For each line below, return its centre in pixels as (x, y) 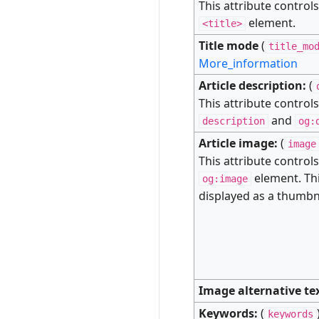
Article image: (239, 143)
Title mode (229, 46)
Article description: (253, 86)
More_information (249, 64)
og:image (225, 179)
